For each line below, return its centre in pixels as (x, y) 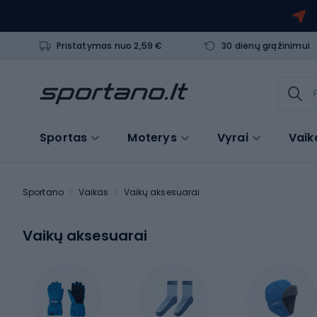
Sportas (64, 137)
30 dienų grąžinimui (266, 45)
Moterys (152, 137)
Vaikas (93, 192)
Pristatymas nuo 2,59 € (110, 45)
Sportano (43, 192)
